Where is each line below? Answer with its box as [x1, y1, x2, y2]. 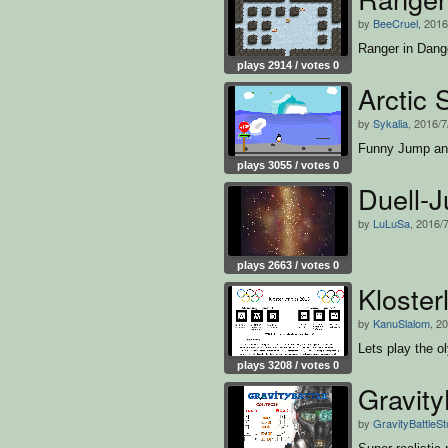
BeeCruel [373, 14, 418, 31]
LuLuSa [373, 214, 410, 231]
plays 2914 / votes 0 [237, 58, 339, 71]
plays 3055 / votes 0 [237, 158, 339, 171]
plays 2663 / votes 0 [237, 258, 339, 271]
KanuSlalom [373, 314, 430, 331]
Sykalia [373, 114, 408, 131]
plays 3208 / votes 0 [237, 358, 339, 371]
